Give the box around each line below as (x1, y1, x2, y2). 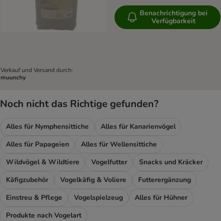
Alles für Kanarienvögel (101, 122, 176, 132)
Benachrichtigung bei (139, 8, 208, 18)
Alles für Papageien (6, 140, 69, 149)
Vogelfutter (91, 157, 127, 167)
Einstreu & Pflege (6, 193, 62, 203)
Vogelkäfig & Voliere (60, 175, 126, 185)
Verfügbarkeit (151, 16, 195, 26)
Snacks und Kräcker (139, 157, 203, 167)
